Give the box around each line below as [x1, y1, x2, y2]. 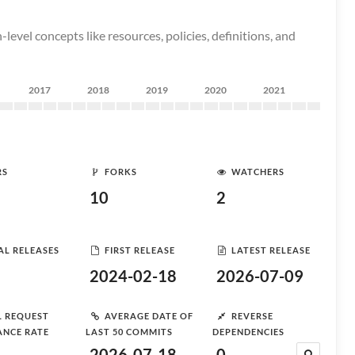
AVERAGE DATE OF [105, 310, 193, 321]
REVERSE [231, 310, 273, 321]
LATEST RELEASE [231, 244, 311, 255]
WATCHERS [231, 166, 284, 177]
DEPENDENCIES [212, 326, 284, 337]
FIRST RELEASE [105, 244, 175, 255]
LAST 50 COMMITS [86, 326, 173, 337]
